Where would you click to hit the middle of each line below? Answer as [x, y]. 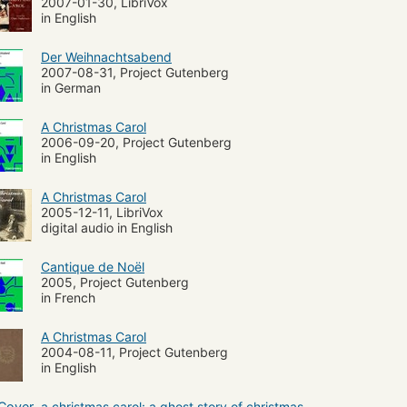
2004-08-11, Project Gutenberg [134, 352]
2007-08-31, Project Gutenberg [135, 72]
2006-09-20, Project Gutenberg [136, 142]
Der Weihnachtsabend [106, 56]
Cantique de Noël [93, 266]
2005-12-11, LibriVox [102, 212]
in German [71, 87]
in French [68, 297]
